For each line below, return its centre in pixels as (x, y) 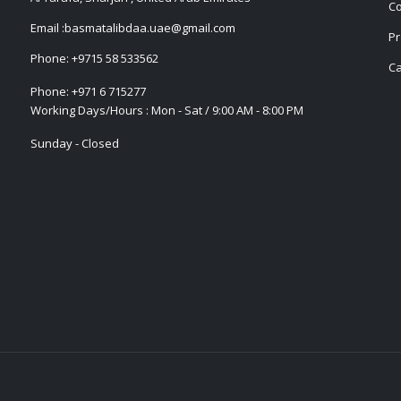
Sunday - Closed (75, 143)
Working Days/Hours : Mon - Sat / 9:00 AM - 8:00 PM (167, 110)
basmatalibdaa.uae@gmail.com (150, 27)
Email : (47, 27)
